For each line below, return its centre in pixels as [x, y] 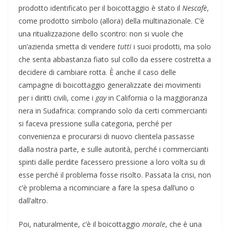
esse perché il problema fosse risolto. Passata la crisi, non [115, 175]
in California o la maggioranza [158, 98]
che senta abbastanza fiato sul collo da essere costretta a [115, 59]
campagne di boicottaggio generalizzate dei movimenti [110, 85]
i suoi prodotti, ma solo [171, 46]
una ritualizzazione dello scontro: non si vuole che [101, 33]
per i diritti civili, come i [57, 98]
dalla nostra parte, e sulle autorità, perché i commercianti [113, 149]
